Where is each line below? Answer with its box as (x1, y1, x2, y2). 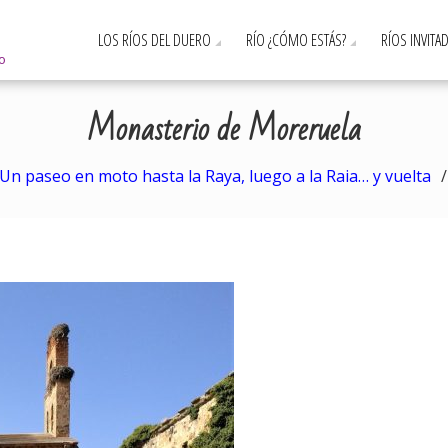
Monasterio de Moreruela (87, 100, 361, 159)
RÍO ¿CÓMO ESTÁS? (246, 29, 346, 51)
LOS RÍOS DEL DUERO (98, 29, 211, 51)
